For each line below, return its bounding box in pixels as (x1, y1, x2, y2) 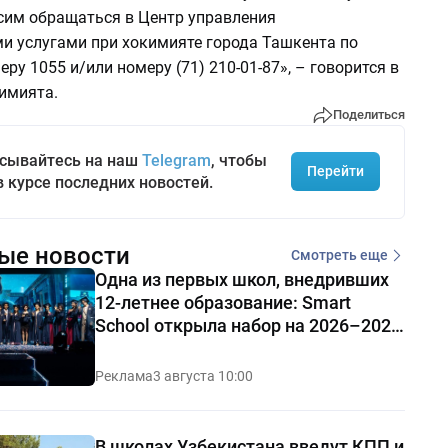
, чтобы (210, 150, 267, 170)
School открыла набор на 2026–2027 (94, 314, 401, 336)
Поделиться (332, 107, 405, 123)
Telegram (141, 150, 211, 170)
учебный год (94, 337, 200, 359)
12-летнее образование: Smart (94, 291, 351, 313)
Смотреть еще (290, 247, 388, 264)
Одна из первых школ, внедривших (94, 268, 389, 290)
